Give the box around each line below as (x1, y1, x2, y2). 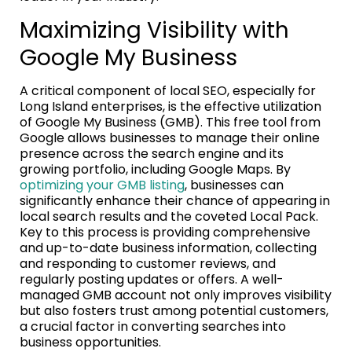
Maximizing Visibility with (20, 14, 289, 46)
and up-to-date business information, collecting (20, 238, 317, 257)
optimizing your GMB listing (20, 175, 185, 194)
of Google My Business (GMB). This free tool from (20, 112, 321, 131)
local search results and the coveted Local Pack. (20, 207, 318, 225)
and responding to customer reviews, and (20, 254, 276, 273)
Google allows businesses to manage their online (20, 128, 320, 147)
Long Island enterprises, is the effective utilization (20, 97, 321, 115)
